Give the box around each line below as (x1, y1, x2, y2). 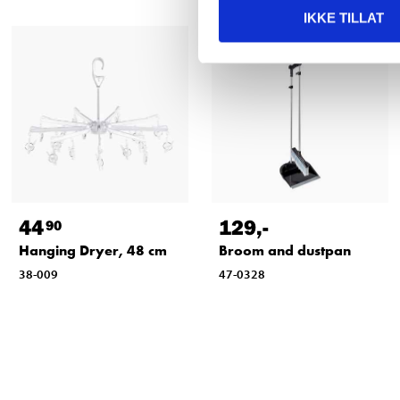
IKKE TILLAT (303, 10, 384, 26)
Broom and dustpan (218, 241, 351, 261)
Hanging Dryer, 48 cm (19, 241, 167, 261)
